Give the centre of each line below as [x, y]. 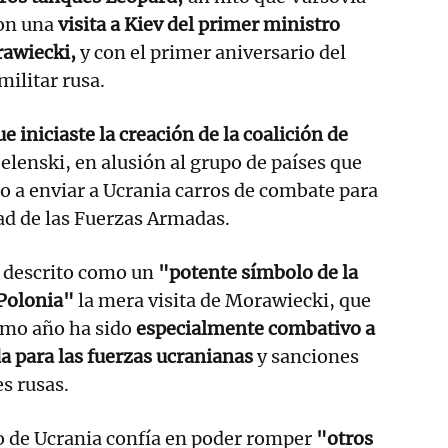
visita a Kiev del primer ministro [199, 24]
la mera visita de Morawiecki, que [222, 300]
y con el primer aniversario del [211, 52]
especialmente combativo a [255, 328]
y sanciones [306, 356]
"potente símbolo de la [258, 272]
